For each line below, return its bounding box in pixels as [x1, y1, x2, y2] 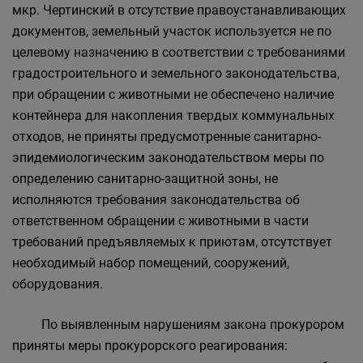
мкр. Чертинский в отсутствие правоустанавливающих [12, 2, 346, 18]
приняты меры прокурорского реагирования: [12, 338, 288, 353]
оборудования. [12, 276, 103, 292]
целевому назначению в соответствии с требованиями [12, 45, 345, 60]
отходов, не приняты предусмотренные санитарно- [12, 129, 321, 144]
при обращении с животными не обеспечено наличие [12, 87, 334, 102]
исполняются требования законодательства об [12, 192, 300, 207]
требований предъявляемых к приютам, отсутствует [12, 234, 332, 250]
